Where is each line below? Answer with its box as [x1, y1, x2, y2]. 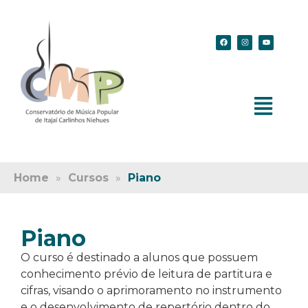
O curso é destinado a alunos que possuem [21, 250, 258, 264]
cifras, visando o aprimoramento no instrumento [21, 283, 282, 297]
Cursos [68, 170, 109, 184]
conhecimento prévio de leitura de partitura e [21, 267, 272, 280]
